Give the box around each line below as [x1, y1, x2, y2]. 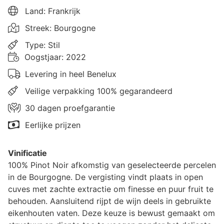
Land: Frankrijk [25, 5, 80, 16]
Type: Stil [25, 39, 60, 50]
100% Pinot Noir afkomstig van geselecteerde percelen [8, 159, 216, 170]
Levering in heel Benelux [25, 68, 116, 79]
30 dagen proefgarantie [25, 102, 115, 113]
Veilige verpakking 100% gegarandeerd [25, 85, 172, 96]
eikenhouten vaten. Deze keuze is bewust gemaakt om [8, 207, 215, 218]
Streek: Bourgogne [25, 22, 95, 33]
